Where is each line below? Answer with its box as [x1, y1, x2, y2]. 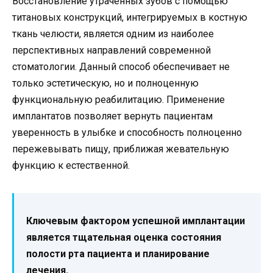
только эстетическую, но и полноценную [12, 77, 199, 89]
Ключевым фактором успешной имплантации [26, 214, 245, 227]
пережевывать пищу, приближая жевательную [12, 143, 229, 155]
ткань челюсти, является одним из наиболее [12, 27, 214, 40]
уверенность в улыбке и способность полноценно [12, 126, 242, 138]
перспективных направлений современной [12, 44, 211, 56]
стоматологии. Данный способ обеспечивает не [12, 60, 230, 73]
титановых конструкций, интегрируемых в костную [12, 11, 247, 23]
